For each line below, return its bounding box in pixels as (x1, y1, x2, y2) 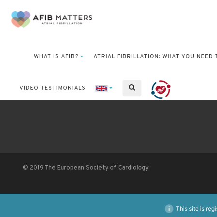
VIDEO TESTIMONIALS (19, 84, 86, 93)
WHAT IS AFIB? (34, 53, 78, 61)
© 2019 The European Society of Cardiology (23, 164, 149, 172)
